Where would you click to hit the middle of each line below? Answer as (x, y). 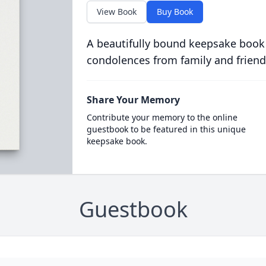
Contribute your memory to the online (162, 117)
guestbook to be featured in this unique (166, 129)
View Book (116, 12)
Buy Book (175, 12)
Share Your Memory (133, 100)
